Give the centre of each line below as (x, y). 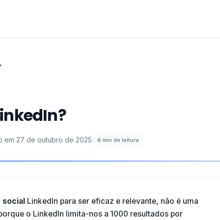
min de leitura (121, 140)
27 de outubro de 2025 (54, 140)
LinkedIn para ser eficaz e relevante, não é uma (111, 201)
